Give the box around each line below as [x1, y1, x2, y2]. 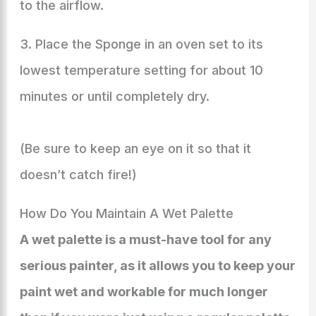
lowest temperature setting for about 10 [19, 63, 263, 78]
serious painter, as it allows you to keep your [19, 258, 296, 273]
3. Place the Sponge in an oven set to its [19, 37, 263, 51]
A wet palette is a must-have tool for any [19, 232, 272, 247]
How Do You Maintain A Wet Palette [19, 206, 233, 221]
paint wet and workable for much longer [19, 284, 268, 299]
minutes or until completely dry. [19, 89, 209, 104]
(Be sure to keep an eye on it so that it [19, 141, 251, 156]
